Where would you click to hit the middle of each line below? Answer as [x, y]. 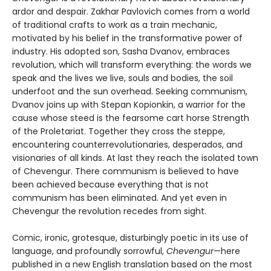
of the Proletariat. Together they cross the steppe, [119, 131]
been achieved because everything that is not [110, 184]
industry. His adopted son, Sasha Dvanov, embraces [121, 51]
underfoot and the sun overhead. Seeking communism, [130, 91]
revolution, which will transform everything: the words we [132, 64]
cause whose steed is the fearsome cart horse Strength [131, 118]
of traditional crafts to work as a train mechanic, [115, 24]
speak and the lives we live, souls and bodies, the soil [122, 78]
